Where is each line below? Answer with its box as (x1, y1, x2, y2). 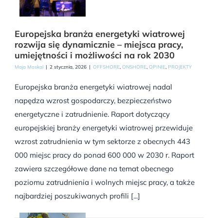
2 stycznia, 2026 (50, 63, 87, 70)
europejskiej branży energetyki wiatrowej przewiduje (15, 123, 193, 132)
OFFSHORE (93, 63, 120, 70)
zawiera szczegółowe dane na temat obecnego (15, 163, 174, 173)
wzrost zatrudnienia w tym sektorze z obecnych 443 (15, 136, 190, 146)
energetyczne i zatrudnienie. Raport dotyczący (15, 109, 170, 119)
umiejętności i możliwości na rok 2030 (15, 49, 175, 61)
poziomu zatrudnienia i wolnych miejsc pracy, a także (15, 177, 195, 187)
